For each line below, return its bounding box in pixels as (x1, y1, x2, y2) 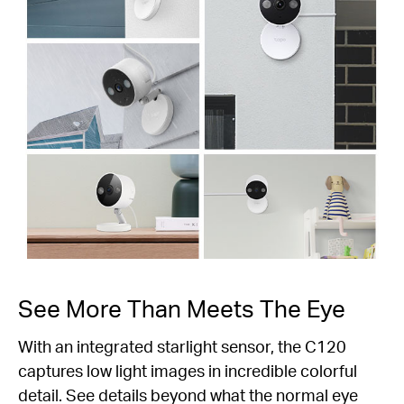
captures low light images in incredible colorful (18, 359, 357, 381)
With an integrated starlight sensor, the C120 (18, 335, 346, 356)
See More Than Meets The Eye (18, 292, 345, 323)
